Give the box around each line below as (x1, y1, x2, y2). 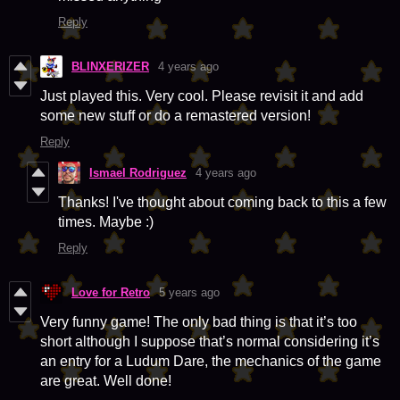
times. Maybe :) (58, 213, 154, 229)
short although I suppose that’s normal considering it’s (40, 333, 379, 349)
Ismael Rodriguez (89, 165, 187, 179)
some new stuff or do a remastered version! (40, 107, 311, 123)
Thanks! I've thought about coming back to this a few (58, 194, 387, 210)
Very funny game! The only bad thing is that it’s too (40, 313, 357, 329)
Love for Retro (71, 285, 150, 299)
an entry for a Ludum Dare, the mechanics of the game (40, 353, 381, 369)
